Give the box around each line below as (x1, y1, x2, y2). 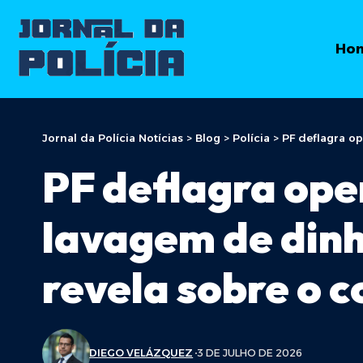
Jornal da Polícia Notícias (42, 130, 183, 144)
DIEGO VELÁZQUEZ (89, 347, 194, 360)
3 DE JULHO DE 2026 (197, 347, 303, 360)
